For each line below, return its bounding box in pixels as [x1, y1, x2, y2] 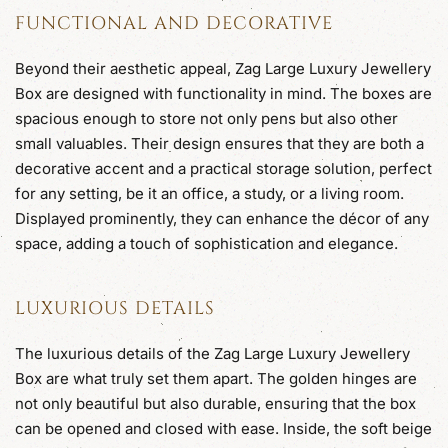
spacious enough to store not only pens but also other [15, 108, 398, 128]
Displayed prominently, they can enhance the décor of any [15, 208, 429, 228]
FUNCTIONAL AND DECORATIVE [15, 10, 333, 36]
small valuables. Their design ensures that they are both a [15, 133, 424, 153]
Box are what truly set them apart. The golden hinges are [15, 368, 417, 388]
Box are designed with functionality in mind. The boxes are [15, 83, 432, 103]
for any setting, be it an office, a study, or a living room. [15, 183, 404, 203]
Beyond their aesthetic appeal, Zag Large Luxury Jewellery [15, 58, 431, 78]
